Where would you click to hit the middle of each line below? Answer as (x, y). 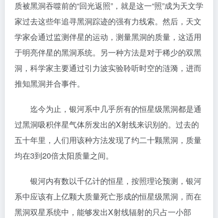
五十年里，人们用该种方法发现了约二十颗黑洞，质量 (108, 140)
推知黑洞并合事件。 (50, 83)
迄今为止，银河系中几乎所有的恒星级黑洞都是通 (108, 109)
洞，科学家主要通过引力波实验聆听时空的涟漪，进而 (108, 68)
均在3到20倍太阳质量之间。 (64, 155)
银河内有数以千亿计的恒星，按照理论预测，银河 (108, 181)
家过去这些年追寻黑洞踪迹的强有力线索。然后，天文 (108, 21)
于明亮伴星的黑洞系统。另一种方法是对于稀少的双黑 (108, 52)
